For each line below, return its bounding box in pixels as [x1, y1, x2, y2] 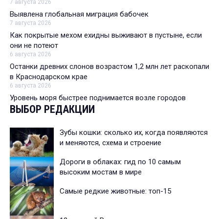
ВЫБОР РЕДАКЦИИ [10, 103, 95, 115]
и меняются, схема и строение [60, 138, 161, 147]
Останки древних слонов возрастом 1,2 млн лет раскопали [10, 62, 209, 71]
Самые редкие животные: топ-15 [60, 186, 171, 196]
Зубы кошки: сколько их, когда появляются [60, 128, 208, 137]
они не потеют [10, 41, 58, 50]
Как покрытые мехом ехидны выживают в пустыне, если [10, 30, 202, 40]
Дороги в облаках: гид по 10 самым [60, 157, 181, 166]
